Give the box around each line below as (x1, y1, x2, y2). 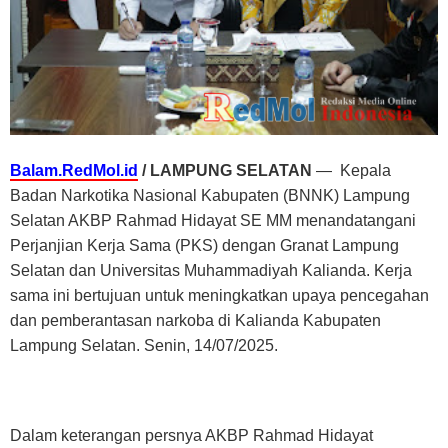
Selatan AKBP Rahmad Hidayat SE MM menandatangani (10, 211, 416, 229)
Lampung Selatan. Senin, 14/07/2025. (10, 336, 278, 354)
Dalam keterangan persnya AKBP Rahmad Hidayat (10, 426, 373, 444)
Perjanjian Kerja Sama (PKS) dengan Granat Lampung (10, 236, 399, 254)
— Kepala (316, 161, 391, 179)
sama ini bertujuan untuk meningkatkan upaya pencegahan (10, 286, 429, 304)
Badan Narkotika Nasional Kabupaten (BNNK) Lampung (10, 186, 410, 204)
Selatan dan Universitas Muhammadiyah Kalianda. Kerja (10, 261, 412, 279)
